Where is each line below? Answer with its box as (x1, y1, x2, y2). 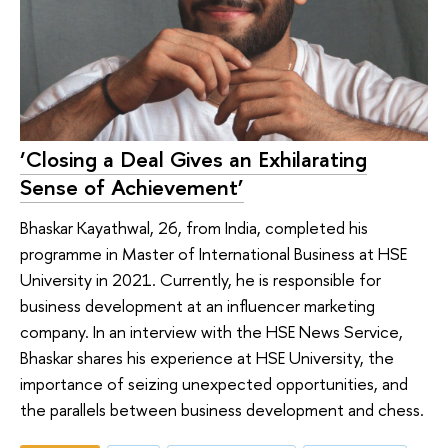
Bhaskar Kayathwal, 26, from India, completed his (20, 216, 368, 240)
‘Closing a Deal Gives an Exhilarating (20, 144, 367, 175)
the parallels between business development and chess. (20, 398, 424, 422)
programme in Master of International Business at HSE (20, 242, 407, 266)
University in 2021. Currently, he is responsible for (20, 268, 381, 292)
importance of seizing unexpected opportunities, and (20, 372, 408, 396)
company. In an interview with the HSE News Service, (20, 320, 403, 344)
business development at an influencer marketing (20, 294, 375, 318)
